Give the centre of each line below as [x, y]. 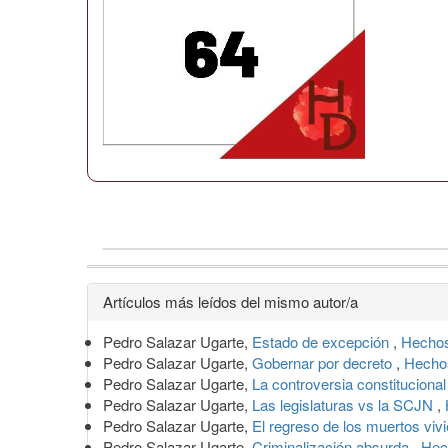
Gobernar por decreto [324, 362]
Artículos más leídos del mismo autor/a [230, 301]
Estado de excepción [322, 341]
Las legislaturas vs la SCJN [344, 404]
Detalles [141, 298]
